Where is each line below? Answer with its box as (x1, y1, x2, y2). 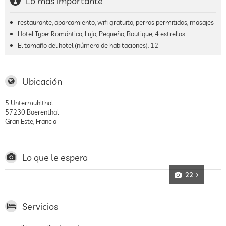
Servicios (22, 201, 58, 212)
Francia (36, 117, 56, 125)
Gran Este (5, 117, 33, 125)
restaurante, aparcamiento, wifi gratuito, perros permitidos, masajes (18, 18, 214, 26)
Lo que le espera (22, 152, 88, 163)
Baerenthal (27, 108, 59, 116)
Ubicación (22, 76, 62, 87)
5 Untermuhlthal (5, 99, 53, 107)
